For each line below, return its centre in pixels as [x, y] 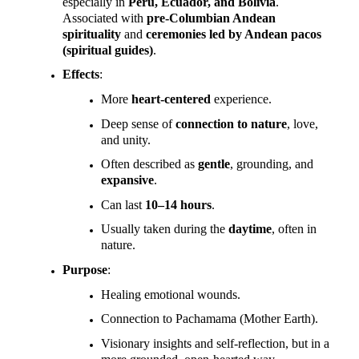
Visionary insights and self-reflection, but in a [215, 344]
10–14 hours [178, 204]
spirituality [92, 34]
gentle [214, 164]
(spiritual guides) [108, 50]
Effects [81, 75]
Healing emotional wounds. [171, 294]
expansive [127, 180]
